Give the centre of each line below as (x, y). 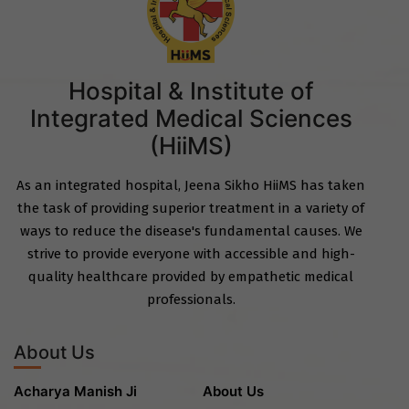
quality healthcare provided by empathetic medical (191, 276)
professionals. (191, 299)
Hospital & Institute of (191, 90)
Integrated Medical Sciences (191, 118)
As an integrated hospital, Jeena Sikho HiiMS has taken (191, 185)
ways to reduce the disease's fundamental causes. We (191, 231)
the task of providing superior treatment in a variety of (191, 208)
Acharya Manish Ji (75, 391)
